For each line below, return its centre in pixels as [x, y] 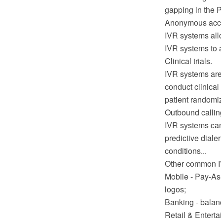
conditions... [185, 151]
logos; [175, 189]
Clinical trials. [188, 61]
